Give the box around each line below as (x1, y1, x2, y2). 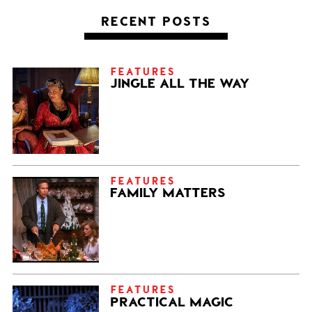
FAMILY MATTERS (110, 184, 226, 201)
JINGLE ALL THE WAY (110, 75, 250, 91)
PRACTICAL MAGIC (110, 292, 234, 309)
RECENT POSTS (101, 13, 211, 29)
